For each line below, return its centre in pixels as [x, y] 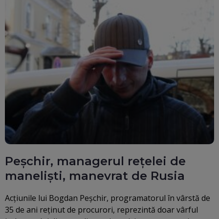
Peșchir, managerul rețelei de [95, 161]
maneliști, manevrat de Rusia [95, 176]
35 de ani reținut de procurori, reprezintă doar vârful [101, 210]
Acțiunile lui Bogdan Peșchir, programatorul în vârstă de [108, 198]
